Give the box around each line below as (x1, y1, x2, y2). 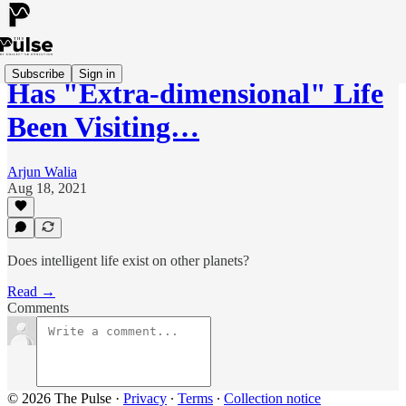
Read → (7, 284, 55, 299)
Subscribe (12, 66, 64, 81)
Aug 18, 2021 (7, 179, 87, 196)
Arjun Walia (7, 163, 77, 179)
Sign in (79, 66, 115, 81)
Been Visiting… (7, 111, 199, 144)
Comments (7, 300, 69, 315)
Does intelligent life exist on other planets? (7, 253, 249, 268)
